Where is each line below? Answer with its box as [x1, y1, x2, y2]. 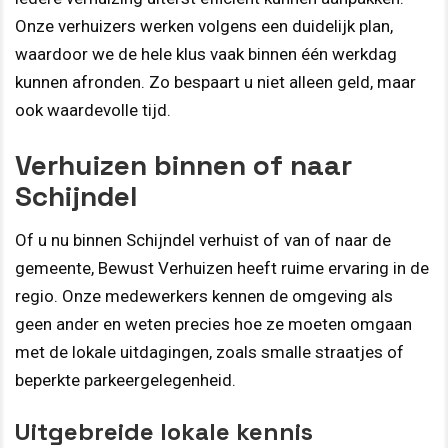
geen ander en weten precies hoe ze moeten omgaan [15, 313, 412, 334]
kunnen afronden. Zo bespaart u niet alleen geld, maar [15, 72, 416, 93]
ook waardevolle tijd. [15, 100, 171, 121]
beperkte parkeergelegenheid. [15, 369, 236, 390]
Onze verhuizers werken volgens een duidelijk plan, [15, 16, 393, 37]
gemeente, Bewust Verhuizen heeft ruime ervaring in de [15, 257, 429, 278]
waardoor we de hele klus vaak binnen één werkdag [15, 44, 397, 65]
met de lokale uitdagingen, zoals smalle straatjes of [15, 341, 404, 362]
